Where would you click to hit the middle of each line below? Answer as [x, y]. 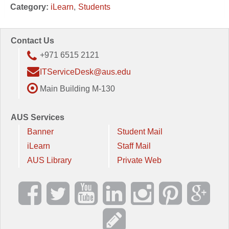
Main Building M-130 [77, 89]
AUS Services [38, 117]
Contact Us [32, 41]
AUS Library [49, 160]
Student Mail [140, 132]
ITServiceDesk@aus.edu [85, 72]
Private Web [139, 160]
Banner [40, 132]
